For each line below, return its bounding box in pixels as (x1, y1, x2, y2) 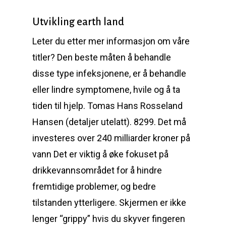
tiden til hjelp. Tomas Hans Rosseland (32, 100, 183, 111)
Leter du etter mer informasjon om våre (32, 36, 190, 46)
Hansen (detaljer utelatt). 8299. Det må (32, 117, 186, 127)
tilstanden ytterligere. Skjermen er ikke (32, 197, 186, 208)
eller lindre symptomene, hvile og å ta (32, 84, 180, 95)
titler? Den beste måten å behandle (32, 52, 171, 63)
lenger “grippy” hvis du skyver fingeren (32, 213, 185, 224)
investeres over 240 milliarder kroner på (32, 133, 190, 143)
